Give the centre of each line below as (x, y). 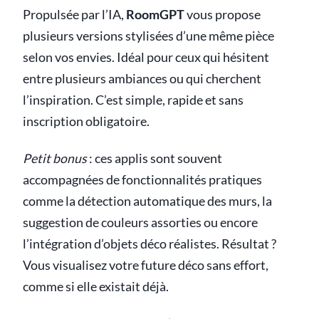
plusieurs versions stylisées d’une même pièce (148, 36)
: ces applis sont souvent (155, 158)
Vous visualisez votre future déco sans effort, (146, 265)
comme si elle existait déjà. (96, 286)
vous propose (223, 14)
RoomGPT (155, 14)
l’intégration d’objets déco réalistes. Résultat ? (150, 244)
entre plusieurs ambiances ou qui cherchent (142, 78)
